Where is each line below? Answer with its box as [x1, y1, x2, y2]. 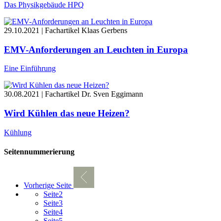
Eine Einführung [4, 64, 56, 73]
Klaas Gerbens [81, 26, 127, 35]
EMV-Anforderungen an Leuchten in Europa [4, 44, 188, 55]
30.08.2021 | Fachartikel [4, 90, 79, 99]
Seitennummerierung [4, 147, 74, 156]
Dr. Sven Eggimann [81, 90, 143, 99]
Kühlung [4, 128, 32, 137]
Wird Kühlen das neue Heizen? [4, 108, 130, 119]
